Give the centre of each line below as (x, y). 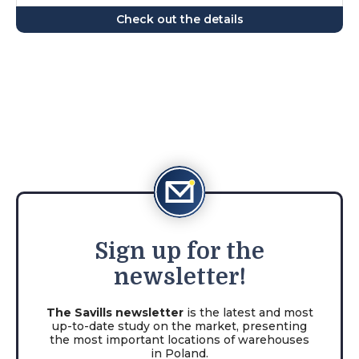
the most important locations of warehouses (179, 340)
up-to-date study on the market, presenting (179, 327)
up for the (208, 252)
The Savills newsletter (115, 313)
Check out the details (179, 20)
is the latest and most (248, 313)
